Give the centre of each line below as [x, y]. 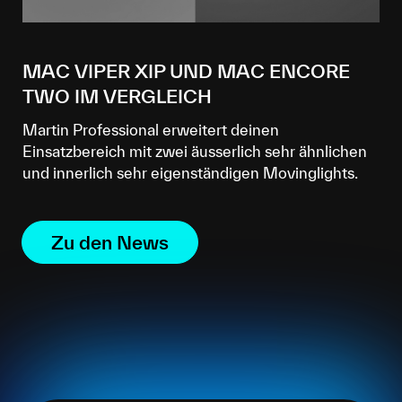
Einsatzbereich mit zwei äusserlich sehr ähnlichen [195, 151]
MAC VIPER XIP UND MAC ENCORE [186, 71]
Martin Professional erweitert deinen [151, 130]
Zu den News [110, 242]
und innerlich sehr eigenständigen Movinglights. [190, 173]
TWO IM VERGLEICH [117, 96]
